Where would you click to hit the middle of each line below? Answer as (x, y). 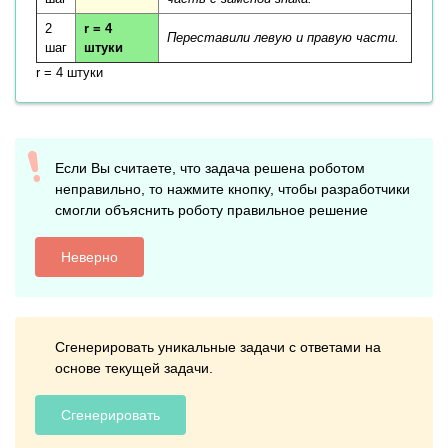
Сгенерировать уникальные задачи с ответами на (218, 347)
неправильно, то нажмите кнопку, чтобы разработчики (232, 189)
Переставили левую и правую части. (283, 37)
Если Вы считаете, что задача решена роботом (210, 168)
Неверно (89, 256)
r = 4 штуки (69, 72)
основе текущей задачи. (134, 368)
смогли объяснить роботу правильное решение (211, 210)
